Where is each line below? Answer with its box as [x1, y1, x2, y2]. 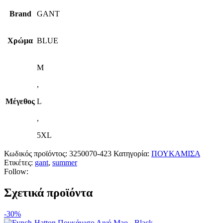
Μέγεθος [5, 97, 35, 106]
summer [52, 158, 77, 167]
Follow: [4, 167, 28, 176]
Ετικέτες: [4, 158, 33, 167]
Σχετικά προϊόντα [4, 186, 93, 200]
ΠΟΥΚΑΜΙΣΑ [151, 149, 200, 158]
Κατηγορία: [113, 149, 149, 158]
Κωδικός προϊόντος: [4, 149, 69, 158]
